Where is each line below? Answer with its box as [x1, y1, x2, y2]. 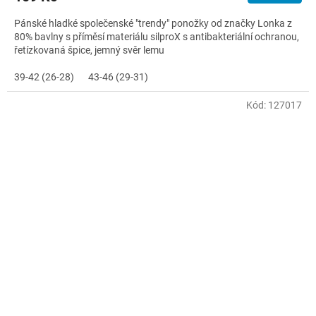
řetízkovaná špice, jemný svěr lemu [14, 44, 164, 56]
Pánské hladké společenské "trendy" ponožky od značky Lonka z [14, 17, 292, 29]
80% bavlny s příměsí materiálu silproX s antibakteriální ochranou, [14, 30, 299, 42]
